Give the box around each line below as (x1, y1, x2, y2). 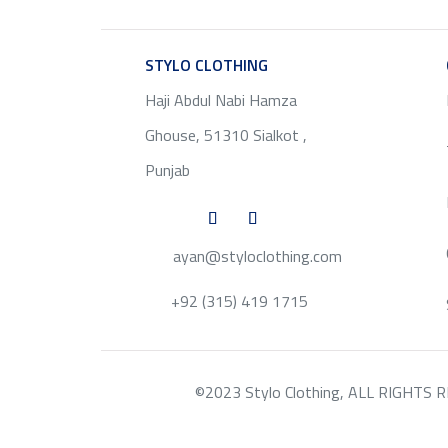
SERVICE (267, 53, 328, 77)
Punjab (144, 158, 190, 182)
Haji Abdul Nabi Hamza (144, 88, 297, 112)
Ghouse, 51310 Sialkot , (144, 123, 307, 147)
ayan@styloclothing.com (173, 244, 343, 268)
